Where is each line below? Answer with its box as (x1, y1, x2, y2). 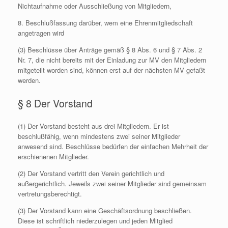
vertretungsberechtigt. (18, 189, 82, 198)
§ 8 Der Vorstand (18, 96, 93, 110)
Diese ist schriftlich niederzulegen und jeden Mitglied (18, 216, 173, 225)
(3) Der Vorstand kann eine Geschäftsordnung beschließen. (18, 206, 192, 215)
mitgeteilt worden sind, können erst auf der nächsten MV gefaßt (18, 65, 205, 75)
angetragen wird (18, 28, 64, 38)
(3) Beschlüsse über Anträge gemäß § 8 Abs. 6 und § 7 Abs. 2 (18, 45, 202, 54)
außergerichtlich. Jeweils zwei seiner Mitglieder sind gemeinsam (18, 179, 207, 188)
